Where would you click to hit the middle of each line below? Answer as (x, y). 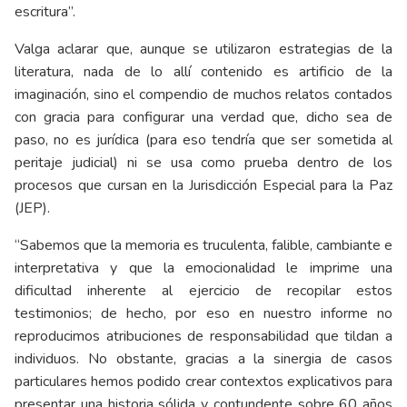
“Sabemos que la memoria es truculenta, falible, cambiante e (203, 245)
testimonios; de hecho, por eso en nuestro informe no (203, 313)
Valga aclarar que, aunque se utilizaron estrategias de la (203, 49)
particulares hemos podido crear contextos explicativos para (203, 381)
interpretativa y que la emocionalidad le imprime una (203, 268)
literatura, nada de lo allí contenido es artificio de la (203, 71)
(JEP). (32, 208)
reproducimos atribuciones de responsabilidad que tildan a (203, 336)
